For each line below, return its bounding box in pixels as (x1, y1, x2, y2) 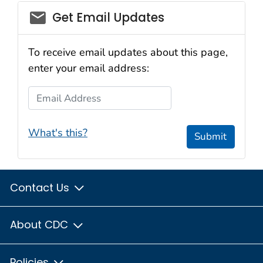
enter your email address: (28, 61, 149, 76)
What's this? (28, 125, 87, 140)
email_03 (28, 5, 87, 22)
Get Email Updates (52, 9, 164, 26)
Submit (194, 130, 227, 144)
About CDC (10, 217, 71, 232)
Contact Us (10, 180, 72, 195)
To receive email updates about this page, (28, 45, 228, 60)
